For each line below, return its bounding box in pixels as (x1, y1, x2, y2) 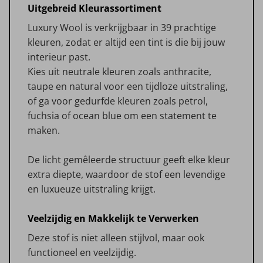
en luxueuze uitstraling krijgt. (28, 182, 156, 195)
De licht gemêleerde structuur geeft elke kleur (28, 153, 230, 166)
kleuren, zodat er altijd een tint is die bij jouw (28, 35, 225, 49)
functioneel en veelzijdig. (28, 245, 136, 259)
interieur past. (28, 50, 90, 63)
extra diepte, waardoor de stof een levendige (28, 167, 225, 181)
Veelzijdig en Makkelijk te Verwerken (28, 211, 199, 225)
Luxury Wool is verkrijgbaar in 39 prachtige (28, 21, 216, 34)
